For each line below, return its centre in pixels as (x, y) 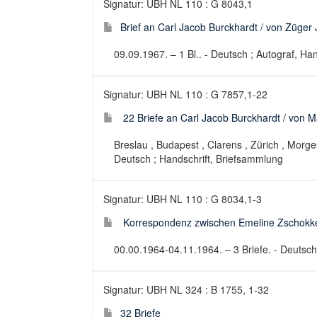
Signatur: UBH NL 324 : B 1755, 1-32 (186, 289)
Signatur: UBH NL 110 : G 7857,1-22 (185, 94)
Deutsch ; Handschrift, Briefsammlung (198, 158)
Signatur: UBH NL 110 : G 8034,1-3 (183, 199)
